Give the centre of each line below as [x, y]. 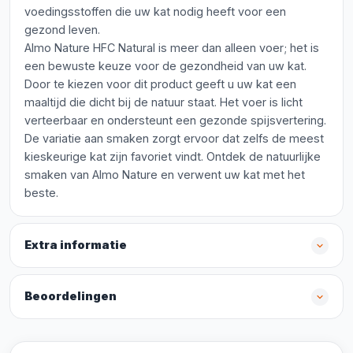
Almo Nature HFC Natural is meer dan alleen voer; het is [172, 48]
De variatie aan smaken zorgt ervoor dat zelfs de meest [174, 138]
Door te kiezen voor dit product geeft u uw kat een [160, 84]
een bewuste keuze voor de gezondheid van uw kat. [165, 66]
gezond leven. [62, 30]
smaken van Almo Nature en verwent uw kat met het [165, 175]
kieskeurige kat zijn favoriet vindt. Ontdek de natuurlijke [173, 156]
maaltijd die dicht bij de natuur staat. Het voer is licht [163, 102]
